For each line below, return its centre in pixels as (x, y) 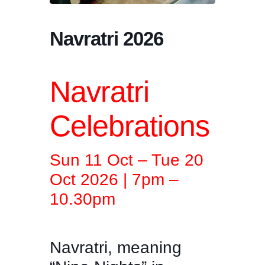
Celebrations (130, 126)
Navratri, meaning (116, 248)
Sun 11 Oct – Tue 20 (127, 160)
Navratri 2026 (106, 39)
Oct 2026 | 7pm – (114, 180)
